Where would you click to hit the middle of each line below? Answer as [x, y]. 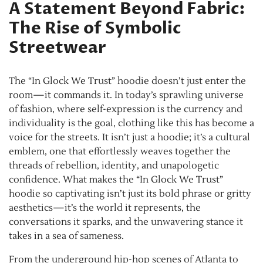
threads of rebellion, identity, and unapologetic [114, 165]
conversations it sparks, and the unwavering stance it [126, 222]
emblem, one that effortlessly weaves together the [120, 151]
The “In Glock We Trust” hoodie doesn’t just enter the [127, 81]
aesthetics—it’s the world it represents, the [105, 208]
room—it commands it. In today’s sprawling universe [126, 95]
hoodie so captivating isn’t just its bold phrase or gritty [130, 193]
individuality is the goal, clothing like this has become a [131, 123]
